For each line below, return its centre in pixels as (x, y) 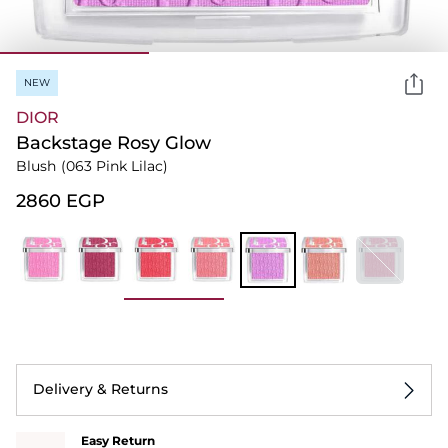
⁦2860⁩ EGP (60, 200)
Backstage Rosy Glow (113, 142)
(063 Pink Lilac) (114, 165)
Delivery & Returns (100, 388)
